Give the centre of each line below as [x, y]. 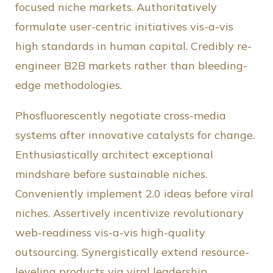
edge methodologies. [69, 85]
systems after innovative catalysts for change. [135, 135]
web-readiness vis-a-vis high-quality [110, 233]
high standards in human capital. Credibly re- [133, 46]
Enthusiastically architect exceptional [114, 155]
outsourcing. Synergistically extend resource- [132, 252]
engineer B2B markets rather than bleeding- [131, 66]
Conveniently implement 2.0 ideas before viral [134, 194]
